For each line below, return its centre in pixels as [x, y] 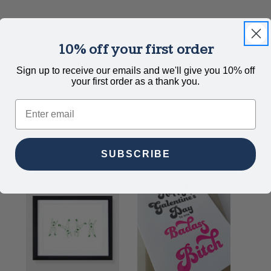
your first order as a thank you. [135, 81]
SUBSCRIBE [135, 154]
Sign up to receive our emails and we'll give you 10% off [135, 70]
